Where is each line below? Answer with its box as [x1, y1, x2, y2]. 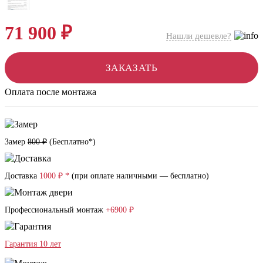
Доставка [5, 171, 39, 180]
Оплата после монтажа [5, 87, 96, 97]
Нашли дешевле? [166, 31, 231, 41]
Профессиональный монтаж [5, 205, 106, 214]
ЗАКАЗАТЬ [105, 62, 158, 73]
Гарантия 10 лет [5, 239, 61, 248]
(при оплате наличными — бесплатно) [69, 171, 209, 180]
